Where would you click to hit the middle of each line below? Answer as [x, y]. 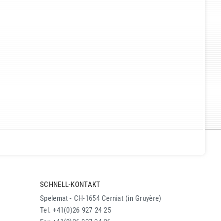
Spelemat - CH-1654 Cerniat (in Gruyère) [101, 198]
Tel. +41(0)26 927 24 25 [75, 210]
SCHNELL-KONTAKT [70, 184]
